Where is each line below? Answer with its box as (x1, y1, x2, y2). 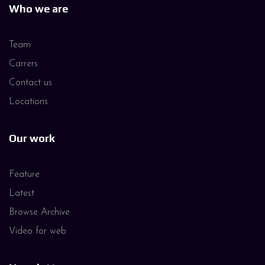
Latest (9, 188, 34, 198)
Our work (9, 131, 55, 144)
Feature (9, 169, 40, 179)
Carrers (9, 59, 38, 69)
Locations (9, 96, 48, 106)
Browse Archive (9, 207, 70, 217)
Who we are (9, 2, 68, 15)
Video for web (9, 226, 66, 236)
